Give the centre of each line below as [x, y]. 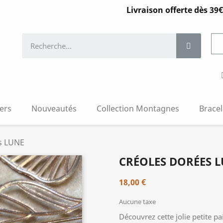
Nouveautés [54, 109]
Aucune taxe [137, 202]
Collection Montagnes [138, 109]
